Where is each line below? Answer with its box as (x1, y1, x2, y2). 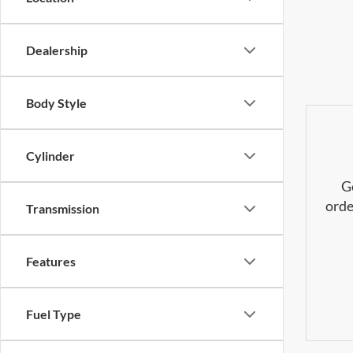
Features (26, 254, 76, 269)
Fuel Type (26, 307, 81, 321)
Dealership (26, 43, 87, 58)
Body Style (26, 95, 87, 110)
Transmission (26, 201, 99, 216)
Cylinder (26, 148, 75, 163)
